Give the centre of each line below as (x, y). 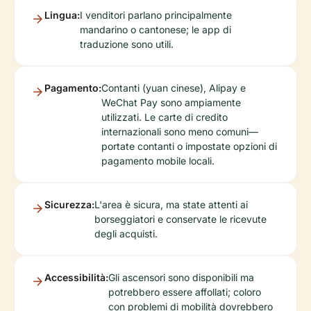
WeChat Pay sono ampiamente (171, 103)
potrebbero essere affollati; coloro (185, 292)
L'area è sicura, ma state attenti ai (171, 205)
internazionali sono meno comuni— (180, 132)
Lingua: (62, 15)
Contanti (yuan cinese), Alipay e (174, 88)
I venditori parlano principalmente (156, 15)
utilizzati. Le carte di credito (165, 117)
